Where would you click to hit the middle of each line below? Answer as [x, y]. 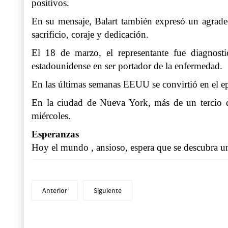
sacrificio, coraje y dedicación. [90, 35]
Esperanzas [58, 134]
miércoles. [51, 116]
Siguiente [108, 191]
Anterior [55, 191]
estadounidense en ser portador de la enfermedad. [127, 66]
